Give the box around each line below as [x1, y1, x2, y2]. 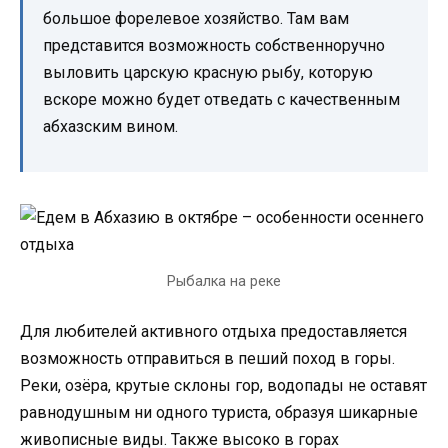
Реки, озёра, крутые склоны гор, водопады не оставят [20, 375, 427, 395]
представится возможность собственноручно [43, 36, 385, 56]
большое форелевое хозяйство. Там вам [43, 9, 349, 29]
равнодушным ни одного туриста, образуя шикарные [20, 402, 418, 422]
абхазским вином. [43, 117, 178, 137]
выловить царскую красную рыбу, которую [43, 63, 373, 83]
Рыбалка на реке [167, 272, 281, 290]
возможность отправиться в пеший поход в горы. [20, 348, 395, 368]
